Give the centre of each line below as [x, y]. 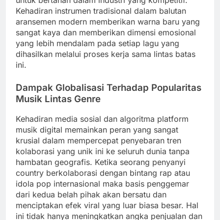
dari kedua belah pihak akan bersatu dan [91, 195]
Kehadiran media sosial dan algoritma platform [102, 119]
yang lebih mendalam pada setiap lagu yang [97, 43]
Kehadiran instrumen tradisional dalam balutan [101, 11]
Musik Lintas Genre [58, 99]
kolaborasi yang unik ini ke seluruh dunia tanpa [103, 151]
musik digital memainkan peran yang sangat [97, 130]
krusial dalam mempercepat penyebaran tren [98, 141]
